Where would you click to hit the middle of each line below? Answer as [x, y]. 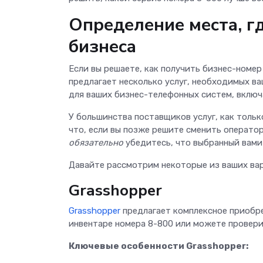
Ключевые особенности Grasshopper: [159, 246]
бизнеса [102, 46]
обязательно [96, 142]
